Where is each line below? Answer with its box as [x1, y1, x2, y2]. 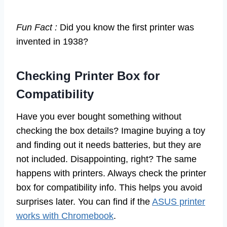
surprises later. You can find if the [16, 197, 152, 207]
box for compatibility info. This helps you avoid [16, 182, 202, 193]
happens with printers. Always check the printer [16, 168, 206, 179]
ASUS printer [152, 197, 205, 207]
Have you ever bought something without [16, 111, 181, 122]
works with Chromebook [16, 211, 113, 221]
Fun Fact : [16, 22, 57, 33]
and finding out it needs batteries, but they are [16, 140, 201, 150]
